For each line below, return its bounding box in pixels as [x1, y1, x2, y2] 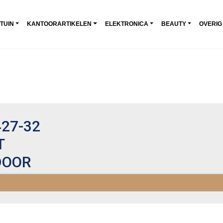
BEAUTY [161, 20, 186, 27]
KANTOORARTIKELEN [27, 20, 92, 27]
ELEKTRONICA [105, 20, 148, 27]
